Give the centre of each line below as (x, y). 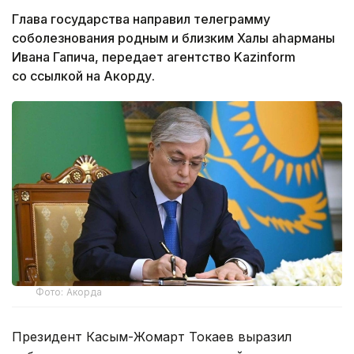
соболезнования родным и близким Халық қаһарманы (173, 38)
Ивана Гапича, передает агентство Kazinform (154, 56)
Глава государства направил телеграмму (141, 19)
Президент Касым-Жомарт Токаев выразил (152, 337)
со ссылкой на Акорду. (83, 75)
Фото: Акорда (69, 292)
